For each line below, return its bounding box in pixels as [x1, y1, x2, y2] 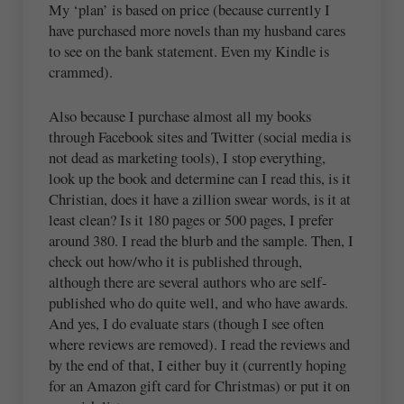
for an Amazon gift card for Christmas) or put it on [49, 374, 351, 396]
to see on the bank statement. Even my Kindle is [49, 40, 330, 61]
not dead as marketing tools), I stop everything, [49, 146, 326, 168]
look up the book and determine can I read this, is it [49, 167, 352, 188]
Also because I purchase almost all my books [49, 105, 312, 126]
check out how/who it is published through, [49, 250, 303, 271]
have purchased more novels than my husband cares [49, 19, 346, 41]
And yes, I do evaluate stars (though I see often [49, 312, 325, 334]
